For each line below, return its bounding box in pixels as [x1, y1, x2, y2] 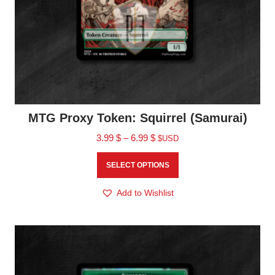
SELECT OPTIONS [106, 161, 169, 170]
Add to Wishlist [117, 188, 174, 198]
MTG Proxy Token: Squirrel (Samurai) [28, 111, 247, 125]
